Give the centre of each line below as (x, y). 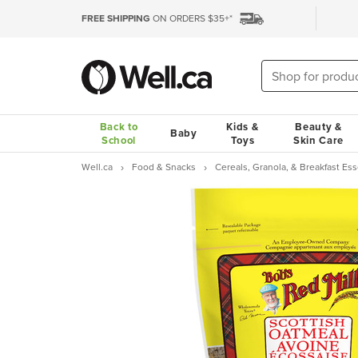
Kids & (243, 127)
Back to (119, 127)
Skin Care (318, 140)
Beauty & (318, 127)
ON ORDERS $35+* (191, 18)
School (119, 140)
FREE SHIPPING (116, 18)
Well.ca (97, 167)
